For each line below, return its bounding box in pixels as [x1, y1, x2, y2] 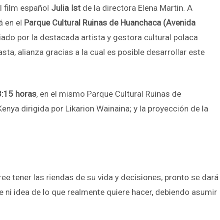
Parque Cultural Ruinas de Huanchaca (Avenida [24, 18, 195, 27]
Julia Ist [51, 3, 81, 13]
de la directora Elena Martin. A [81, 3, 192, 13]
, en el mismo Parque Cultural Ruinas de [36, 89, 181, 99]
